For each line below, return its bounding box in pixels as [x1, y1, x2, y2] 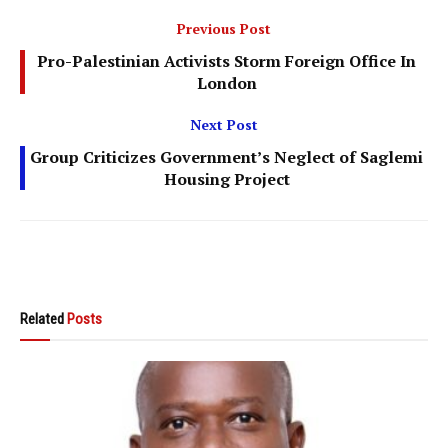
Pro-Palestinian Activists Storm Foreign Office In [37, 49, 416, 72]
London [196, 71, 257, 94]
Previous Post [177, 18, 271, 38]
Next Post [190, 114, 258, 134]
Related [20, 309, 64, 328]
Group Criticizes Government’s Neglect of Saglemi [30, 145, 423, 168]
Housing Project [163, 167, 290, 190]
